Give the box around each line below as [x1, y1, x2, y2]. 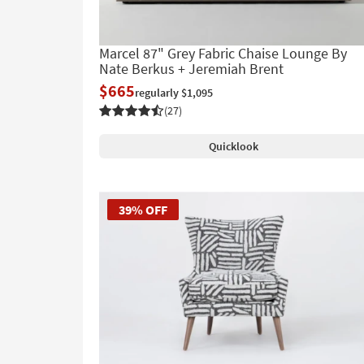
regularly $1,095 [135, 85, 213, 101]
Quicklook [208, 139, 258, 154]
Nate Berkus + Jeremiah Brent [99, 59, 284, 79]
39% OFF [119, 201, 167, 219]
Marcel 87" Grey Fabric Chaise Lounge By [99, 44, 347, 63]
